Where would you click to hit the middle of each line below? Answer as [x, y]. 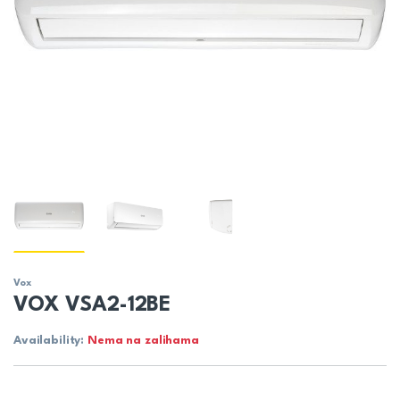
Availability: [51, 341]
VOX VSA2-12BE [92, 306]
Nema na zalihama [143, 341]
